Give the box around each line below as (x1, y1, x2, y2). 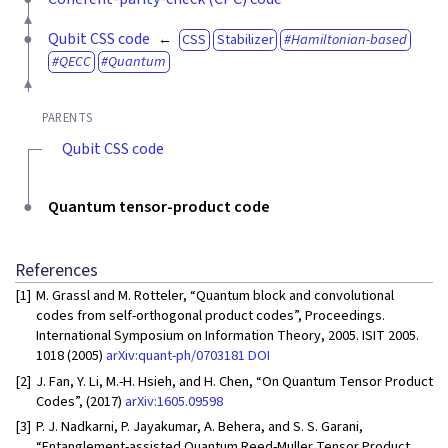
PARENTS (41, 108, 93, 127)
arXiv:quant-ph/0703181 (106, 344, 245, 366)
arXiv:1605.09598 (125, 390, 223, 412)
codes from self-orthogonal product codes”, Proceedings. (36, 304, 385, 326)
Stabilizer (216, 28, 274, 50)
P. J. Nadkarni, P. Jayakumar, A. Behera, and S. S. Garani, (36, 416, 363, 438)
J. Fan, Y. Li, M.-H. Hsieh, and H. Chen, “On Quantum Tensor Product (36, 370, 433, 392)
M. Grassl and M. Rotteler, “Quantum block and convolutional (36, 284, 394, 306)
